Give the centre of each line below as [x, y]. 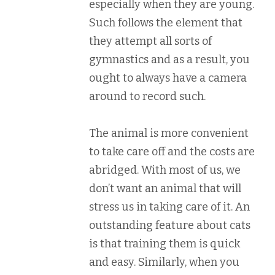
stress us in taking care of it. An [169, 207]
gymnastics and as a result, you [169, 60]
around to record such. [147, 96]
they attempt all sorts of [150, 41]
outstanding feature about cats [170, 225]
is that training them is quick [165, 244]
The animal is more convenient [169, 133]
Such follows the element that [166, 23]
